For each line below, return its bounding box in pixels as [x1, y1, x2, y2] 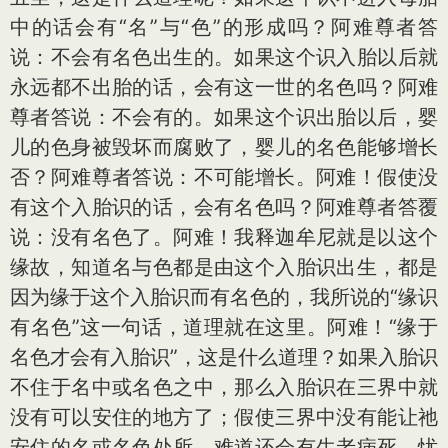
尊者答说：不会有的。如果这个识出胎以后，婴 [10, 105, 438, 129]
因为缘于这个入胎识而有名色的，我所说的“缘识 [10, 285, 438, 309]
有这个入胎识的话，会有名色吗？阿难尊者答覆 [10, 195, 438, 219]
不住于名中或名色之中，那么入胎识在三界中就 [10, 375, 438, 399]
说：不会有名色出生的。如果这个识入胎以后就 [10, 45, 438, 69]
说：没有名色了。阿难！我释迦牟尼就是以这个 [10, 225, 438, 249]
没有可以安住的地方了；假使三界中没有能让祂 [10, 405, 438, 429]
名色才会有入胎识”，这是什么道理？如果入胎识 [10, 345, 438, 369]
